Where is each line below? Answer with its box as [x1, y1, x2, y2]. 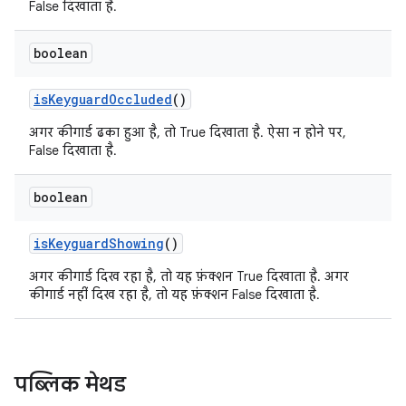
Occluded [109, 91, 172, 108]
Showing [109, 235, 164, 252]
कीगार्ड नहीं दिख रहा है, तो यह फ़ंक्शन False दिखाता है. [29, 286, 320, 303]
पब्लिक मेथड [14, 371, 126, 398]
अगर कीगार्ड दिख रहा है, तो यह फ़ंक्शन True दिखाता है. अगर [29, 268, 349, 285]
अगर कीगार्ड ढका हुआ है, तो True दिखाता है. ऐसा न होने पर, [29, 124, 346, 140]
